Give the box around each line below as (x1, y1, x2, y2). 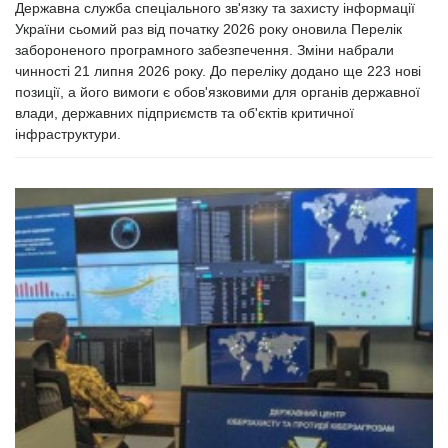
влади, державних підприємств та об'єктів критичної (15, 105, 354, 122)
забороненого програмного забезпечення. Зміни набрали (15, 42, 394, 59)
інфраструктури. (15, 126, 121, 143)
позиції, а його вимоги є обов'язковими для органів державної (15, 84, 420, 101)
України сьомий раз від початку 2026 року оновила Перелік (15, 21, 402, 38)
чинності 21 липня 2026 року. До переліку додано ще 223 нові (15, 63, 421, 80)
